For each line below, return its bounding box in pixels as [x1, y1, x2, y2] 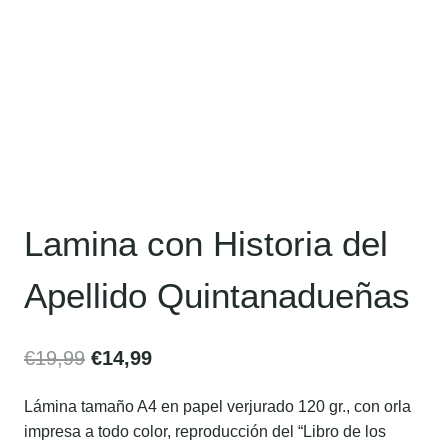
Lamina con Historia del [24, 223, 388, 263]
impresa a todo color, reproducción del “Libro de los [24, 422, 386, 440]
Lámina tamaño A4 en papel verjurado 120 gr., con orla [24, 397, 411, 415]
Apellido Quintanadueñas [24, 275, 410, 315]
